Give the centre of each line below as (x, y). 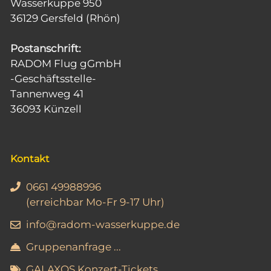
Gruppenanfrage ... (73, 247)
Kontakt (30, 158)
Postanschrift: (46, 49)
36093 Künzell (46, 109)
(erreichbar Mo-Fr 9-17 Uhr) (95, 202)
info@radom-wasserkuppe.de (103, 224)
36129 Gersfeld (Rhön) (65, 18)
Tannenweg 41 (47, 94)
